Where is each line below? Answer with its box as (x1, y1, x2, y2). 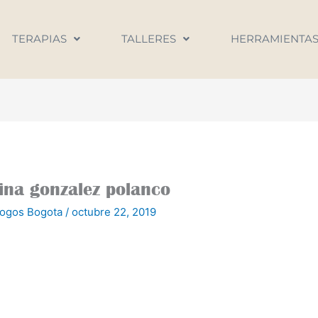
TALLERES (121, 32, 176, 45)
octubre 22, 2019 (72, 204, 157, 219)
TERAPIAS (11, 32, 67, 45)
